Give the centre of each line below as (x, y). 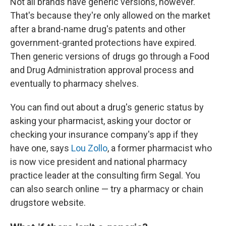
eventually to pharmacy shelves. (74, 84)
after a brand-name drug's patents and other (98, 29)
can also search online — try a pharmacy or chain (107, 189)
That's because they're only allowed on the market (110, 16)
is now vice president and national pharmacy (99, 162)
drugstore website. (48, 203)
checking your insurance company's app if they (104, 135)
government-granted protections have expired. (103, 43)
